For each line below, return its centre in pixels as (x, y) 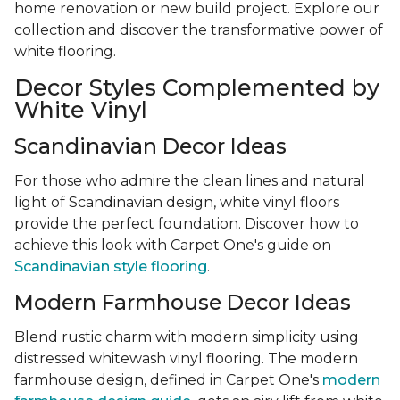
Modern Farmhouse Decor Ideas (183, 303)
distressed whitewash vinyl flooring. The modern (186, 359)
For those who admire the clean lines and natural (190, 181)
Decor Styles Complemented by (197, 88)
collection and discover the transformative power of (199, 30)
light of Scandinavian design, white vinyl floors (177, 203)
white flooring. (65, 52)
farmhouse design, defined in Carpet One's (168, 380)
